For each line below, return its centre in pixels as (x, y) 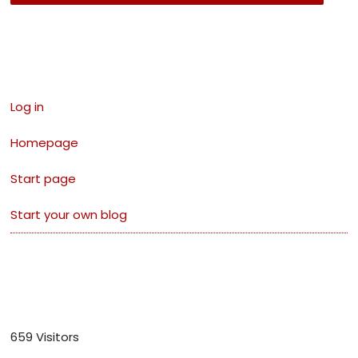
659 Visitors (45, 337)
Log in (28, 107)
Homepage (45, 143)
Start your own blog (69, 215)
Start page (44, 179)
